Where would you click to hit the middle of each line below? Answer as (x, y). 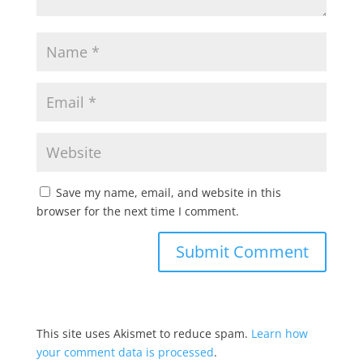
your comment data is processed (125, 352)
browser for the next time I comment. (137, 211)
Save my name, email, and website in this (168, 192)
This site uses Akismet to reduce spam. (143, 333)
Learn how (279, 333)
